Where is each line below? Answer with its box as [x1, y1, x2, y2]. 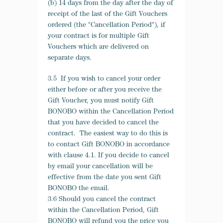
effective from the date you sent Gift [48, 174, 161, 181]
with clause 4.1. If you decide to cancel [48, 152, 169, 159]
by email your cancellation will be [48, 163, 153, 170]
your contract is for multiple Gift [48, 33, 149, 40]
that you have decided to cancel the [48, 119, 159, 126]
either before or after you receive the [48, 87, 162, 94]
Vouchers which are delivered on [48, 44, 149, 51]
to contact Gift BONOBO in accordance [48, 141, 170, 148]
